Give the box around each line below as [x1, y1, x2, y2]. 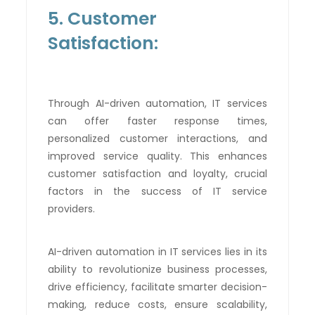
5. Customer [48, 6, 157, 31]
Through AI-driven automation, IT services [48, 96, 267, 110]
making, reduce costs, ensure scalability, [48, 297, 267, 311]
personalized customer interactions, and [48, 131, 267, 146]
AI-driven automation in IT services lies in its [48, 244, 267, 259]
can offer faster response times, [48, 113, 267, 128]
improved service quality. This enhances [48, 148, 267, 163]
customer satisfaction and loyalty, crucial [48, 166, 267, 181]
